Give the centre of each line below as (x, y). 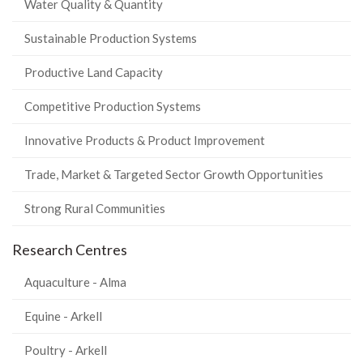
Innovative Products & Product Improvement (145, 140)
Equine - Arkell (63, 316)
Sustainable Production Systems (111, 38)
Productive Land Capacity (94, 72)
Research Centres (70, 250)
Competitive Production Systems (113, 106)
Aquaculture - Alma (75, 282)
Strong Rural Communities (95, 208)
